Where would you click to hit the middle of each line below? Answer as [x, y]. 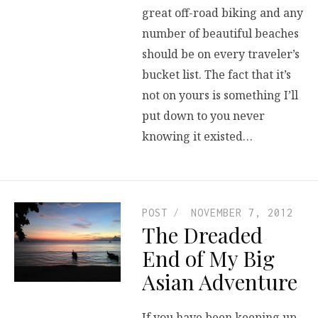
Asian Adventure [220, 282]
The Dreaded [202, 235]
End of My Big [208, 259]
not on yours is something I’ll [220, 95]
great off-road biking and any [223, 13]
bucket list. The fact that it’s [216, 75]
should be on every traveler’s [221, 54]
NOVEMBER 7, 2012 [242, 213]
